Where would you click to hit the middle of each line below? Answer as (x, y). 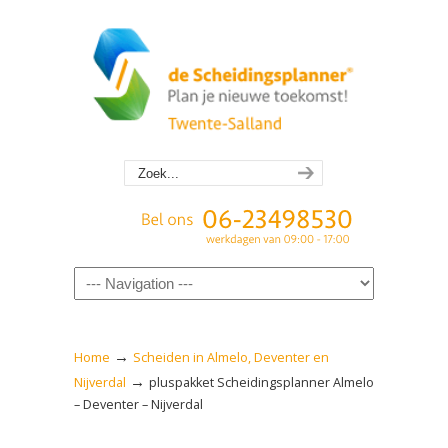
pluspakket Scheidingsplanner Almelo (261, 382)
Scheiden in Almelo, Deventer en (231, 357)
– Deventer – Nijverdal (138, 404)
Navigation (110, 279)
